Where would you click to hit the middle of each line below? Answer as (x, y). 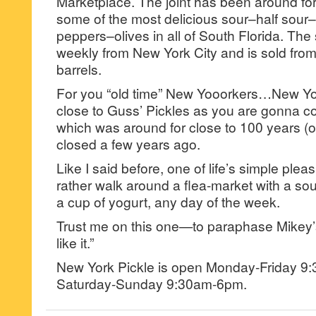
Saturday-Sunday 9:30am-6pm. (152, 283)
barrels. (79, 69)
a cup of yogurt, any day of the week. (168, 201)
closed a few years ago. (128, 144)
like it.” (75, 242)
